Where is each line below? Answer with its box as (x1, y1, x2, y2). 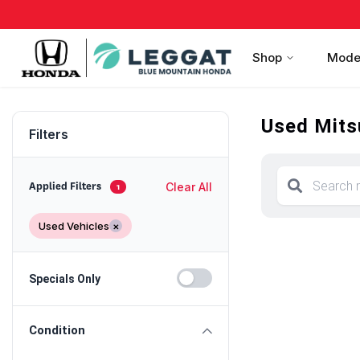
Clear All (166, 179, 212, 194)
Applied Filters (29, 180, 104, 193)
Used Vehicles (39, 219, 109, 232)
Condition (29, 323, 85, 337)
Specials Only (29, 272, 100, 285)
